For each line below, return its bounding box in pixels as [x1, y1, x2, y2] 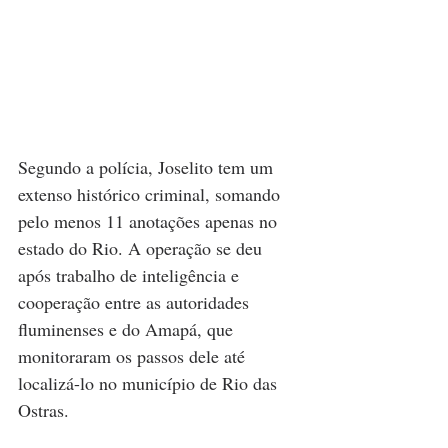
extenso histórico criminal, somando [18, 181, 285, 206]
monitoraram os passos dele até [18, 343, 250, 368]
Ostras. [18, 397, 69, 422]
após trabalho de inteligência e [18, 262, 244, 287]
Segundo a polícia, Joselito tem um [18, 154, 278, 179]
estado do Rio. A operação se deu [18, 235, 267, 260]
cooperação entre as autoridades [18, 289, 254, 314]
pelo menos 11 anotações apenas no [18, 208, 282, 233]
